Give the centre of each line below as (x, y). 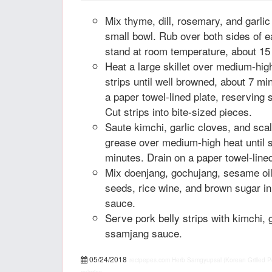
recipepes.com (150, 260)
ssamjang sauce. (144, 233)
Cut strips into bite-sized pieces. (178, 111)
